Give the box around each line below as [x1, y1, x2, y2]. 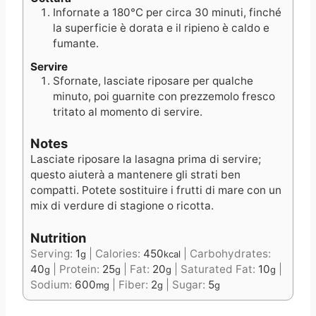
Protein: [59, 262, 102, 276]
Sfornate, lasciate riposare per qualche [53, 74, 253, 88]
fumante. [53, 37, 99, 51]
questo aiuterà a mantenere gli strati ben [30, 168, 241, 182]
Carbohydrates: [190, 246, 271, 260]
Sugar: [172, 277, 208, 291]
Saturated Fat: [181, 262, 258, 276]
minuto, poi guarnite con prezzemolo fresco [53, 90, 275, 104]
